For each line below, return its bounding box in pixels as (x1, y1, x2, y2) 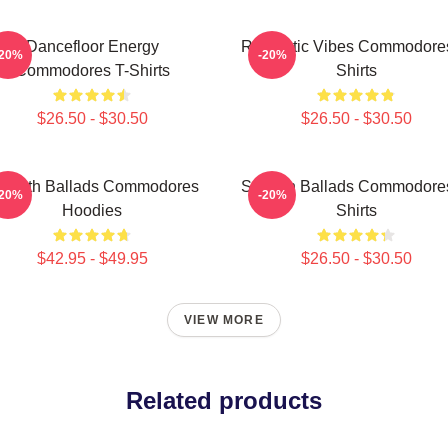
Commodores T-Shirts (14, 62, 170, 79)
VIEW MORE (184, 313, 264, 327)
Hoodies (62, 202, 122, 219)
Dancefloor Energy (25, 38, 159, 55)
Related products (126, 387, 322, 414)
